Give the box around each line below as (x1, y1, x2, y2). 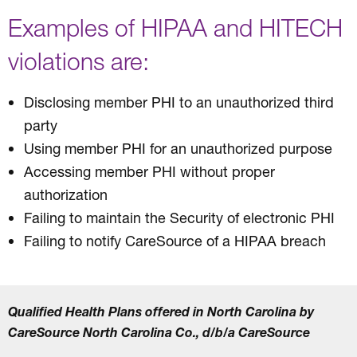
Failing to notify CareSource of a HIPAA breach (24, 231, 326, 249)
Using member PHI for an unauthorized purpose (24, 139, 332, 157)
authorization (24, 185, 108, 203)
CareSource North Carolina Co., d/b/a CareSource (8, 324, 310, 340)
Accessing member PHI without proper (24, 162, 275, 180)
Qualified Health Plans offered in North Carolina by (8, 304, 314, 320)
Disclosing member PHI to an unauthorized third (24, 92, 334, 111)
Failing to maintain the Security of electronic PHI (24, 208, 335, 226)
